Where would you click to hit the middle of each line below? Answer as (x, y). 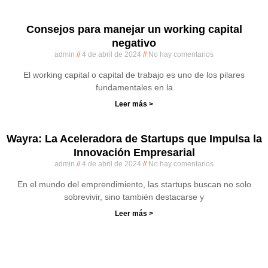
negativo (134, 43)
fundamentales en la (134, 87)
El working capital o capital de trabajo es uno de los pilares (134, 75)
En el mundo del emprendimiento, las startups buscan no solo (134, 184)
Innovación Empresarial (134, 153)
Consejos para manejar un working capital (134, 29)
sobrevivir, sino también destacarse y (134, 197)
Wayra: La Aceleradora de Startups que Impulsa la (134, 139)
